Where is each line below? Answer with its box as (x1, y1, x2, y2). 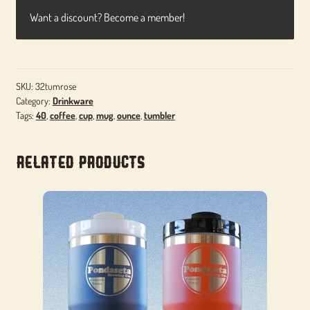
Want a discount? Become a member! (29, 10, 185, 24)
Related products (15, 152, 145, 172)
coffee (49, 109, 75, 121)
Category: (15, 94, 53, 107)
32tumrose (35, 80, 76, 92)
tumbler (143, 109, 175, 121)
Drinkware (52, 94, 93, 107)
